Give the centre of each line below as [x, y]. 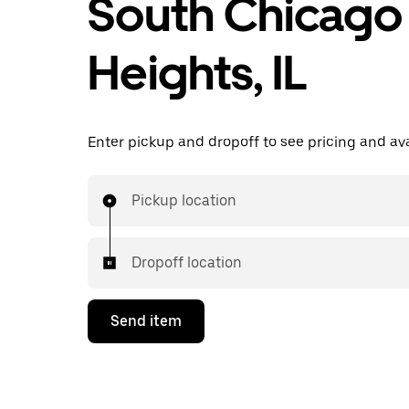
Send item [146, 321]
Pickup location [184, 200]
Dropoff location [187, 262]
